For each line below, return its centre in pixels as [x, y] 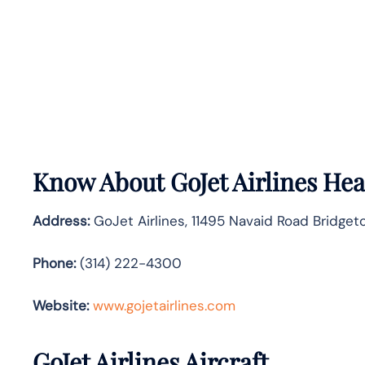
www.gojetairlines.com [164, 305]
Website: [61, 305]
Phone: [54, 263]
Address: [61, 220]
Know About [101, 181]
